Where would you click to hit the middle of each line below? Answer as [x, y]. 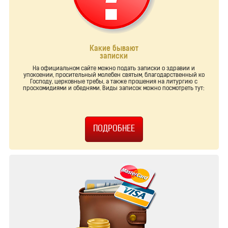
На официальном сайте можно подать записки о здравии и [114, 69]
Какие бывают [114, 49]
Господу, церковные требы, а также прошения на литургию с [114, 82]
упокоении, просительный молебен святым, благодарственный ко [114, 76]
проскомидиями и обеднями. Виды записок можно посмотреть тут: [114, 89]
